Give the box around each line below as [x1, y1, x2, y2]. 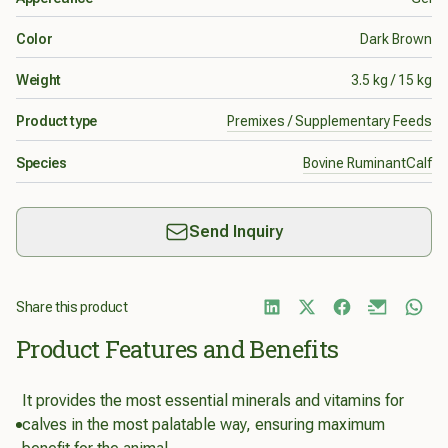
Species [16, 155, 67, 172]
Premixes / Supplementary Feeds [227, 113, 432, 130]
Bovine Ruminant [303, 155, 406, 172]
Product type [16, 113, 97, 130]
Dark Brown [360, 31, 432, 48]
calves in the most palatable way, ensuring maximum [22, 415, 385, 435]
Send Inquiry [189, 222, 283, 242]
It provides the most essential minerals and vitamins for [22, 391, 404, 411]
